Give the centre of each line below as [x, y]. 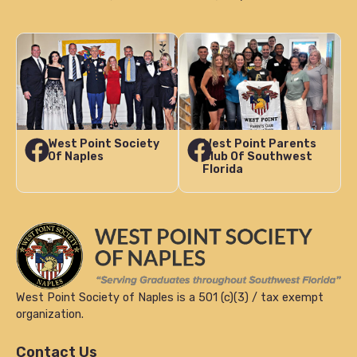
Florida [223, 169]
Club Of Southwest [258, 157]
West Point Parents [260, 144]
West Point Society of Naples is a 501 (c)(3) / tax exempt [170, 297]
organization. [50, 314]
